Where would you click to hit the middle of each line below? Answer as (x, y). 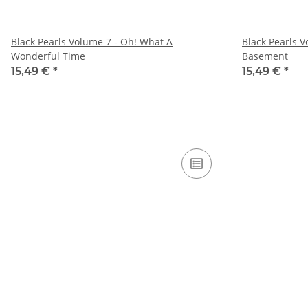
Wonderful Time (48, 56)
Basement (265, 56)
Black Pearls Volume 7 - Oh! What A (92, 42)
